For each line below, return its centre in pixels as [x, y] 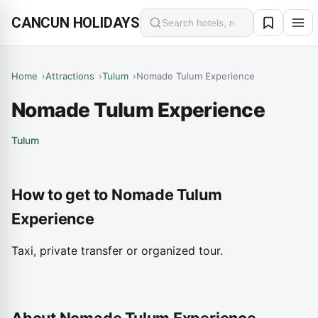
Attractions [70, 76]
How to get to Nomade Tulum [117, 194]
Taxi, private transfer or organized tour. [117, 251]
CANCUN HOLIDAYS [76, 23]
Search [167, 30]
